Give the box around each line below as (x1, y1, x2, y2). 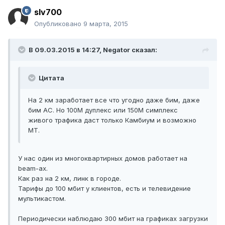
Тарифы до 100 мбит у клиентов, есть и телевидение (18, 184, 191, 193)
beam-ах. (18, 164, 48, 173)
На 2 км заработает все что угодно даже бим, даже (28, 96, 200, 104)
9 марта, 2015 (83, 20, 128, 28)
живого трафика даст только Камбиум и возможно (28, 116, 196, 125)
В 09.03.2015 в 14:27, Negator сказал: (29, 46, 157, 54)
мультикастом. (18, 194, 66, 203)
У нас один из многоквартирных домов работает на (18, 154, 187, 163)
